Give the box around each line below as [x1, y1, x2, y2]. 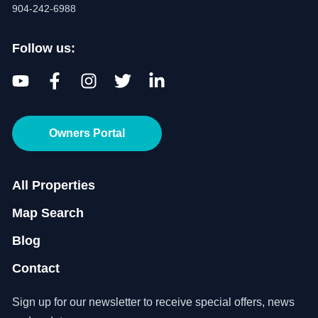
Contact [12, 261, 60, 275]
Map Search [12, 206, 84, 220]
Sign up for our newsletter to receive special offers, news [12, 296, 295, 308]
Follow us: [12, 41, 75, 55]
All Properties [12, 178, 95, 192]
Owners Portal [49, 127, 125, 139]
